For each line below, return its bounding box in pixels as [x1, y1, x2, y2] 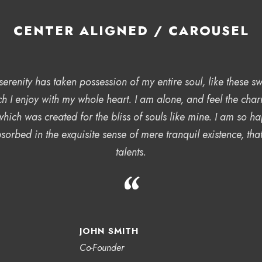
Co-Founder [80, 241, 124, 254]
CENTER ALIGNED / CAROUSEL [13, 21, 249, 40]
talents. [116, 144, 146, 160]
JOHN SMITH [80, 225, 139, 237]
